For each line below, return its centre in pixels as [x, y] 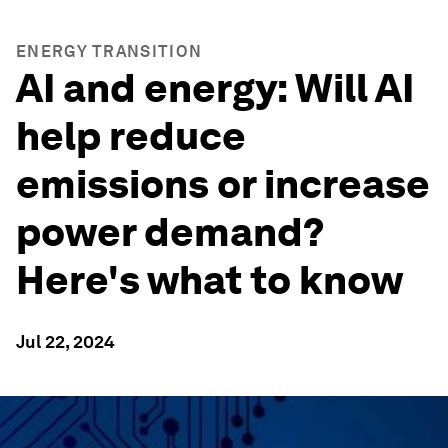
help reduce [131, 136]
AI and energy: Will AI [215, 88]
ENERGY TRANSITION [109, 51]
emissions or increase [223, 184]
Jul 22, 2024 [65, 341]
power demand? [170, 232]
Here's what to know [209, 280]
